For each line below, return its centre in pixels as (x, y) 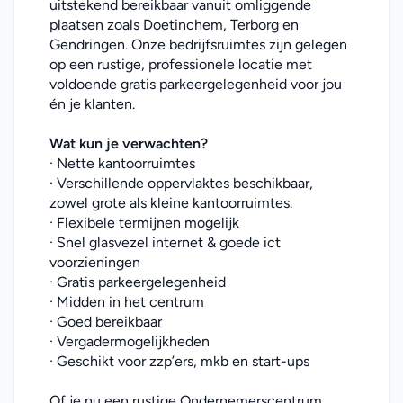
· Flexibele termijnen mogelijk (144, 223)
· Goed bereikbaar (106, 322)
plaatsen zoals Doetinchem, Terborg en (174, 25)
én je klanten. (92, 104)
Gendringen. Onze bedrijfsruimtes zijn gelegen (198, 45)
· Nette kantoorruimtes (122, 163)
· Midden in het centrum (127, 302)
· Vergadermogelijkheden (130, 341)
